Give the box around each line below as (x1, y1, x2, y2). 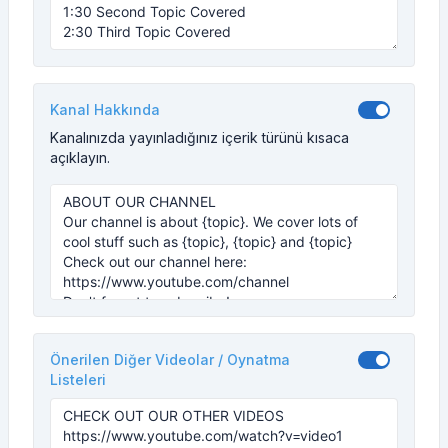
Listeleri (50, 371, 106, 388)
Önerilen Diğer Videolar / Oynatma (50, 351, 290, 368)
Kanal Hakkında (50, 101, 160, 118)
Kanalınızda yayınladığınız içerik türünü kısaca (50, 129, 349, 146)
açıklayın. (50, 149, 110, 166)
